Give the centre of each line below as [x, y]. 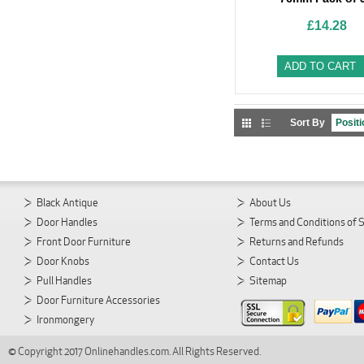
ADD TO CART [320, 66]
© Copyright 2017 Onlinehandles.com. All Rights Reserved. [134, 351]
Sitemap [268, 281]
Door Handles [67, 222]
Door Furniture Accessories [98, 300]
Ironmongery [65, 320]
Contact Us [274, 261]
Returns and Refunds [297, 242]
